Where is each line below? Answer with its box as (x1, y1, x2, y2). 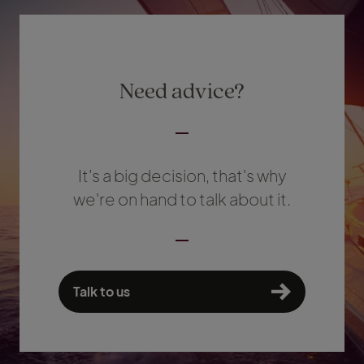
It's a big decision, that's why (77, 165, 287, 186)
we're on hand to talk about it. (73, 188, 291, 210)
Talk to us (73, 283, 130, 301)
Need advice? (119, 75, 245, 106)
